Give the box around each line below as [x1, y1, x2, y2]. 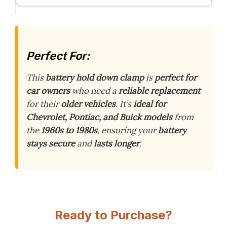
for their [26, 98, 61, 110]
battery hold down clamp [46, 72, 144, 84]
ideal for [133, 98, 166, 110]
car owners [26, 85, 70, 97]
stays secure [26, 138, 75, 149]
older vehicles [61, 98, 116, 110]
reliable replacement [119, 85, 200, 97]
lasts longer [94, 138, 139, 149]
